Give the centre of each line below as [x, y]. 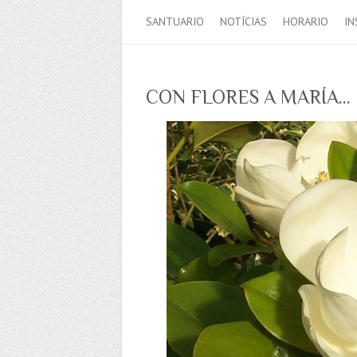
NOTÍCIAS [243, 21]
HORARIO [306, 21]
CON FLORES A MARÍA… [248, 96]
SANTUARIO [175, 21]
